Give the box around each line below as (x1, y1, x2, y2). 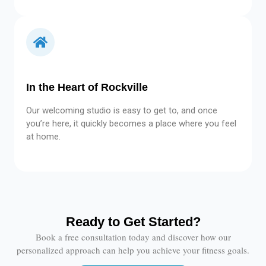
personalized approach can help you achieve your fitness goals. (17, 244, 249, 256)
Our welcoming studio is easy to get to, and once (26, 104, 217, 116)
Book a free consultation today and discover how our (35, 231, 231, 243)
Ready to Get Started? (65, 214, 201, 230)
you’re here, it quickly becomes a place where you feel (26, 118, 236, 129)
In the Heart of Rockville (26, 81, 148, 93)
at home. (26, 131, 61, 142)
